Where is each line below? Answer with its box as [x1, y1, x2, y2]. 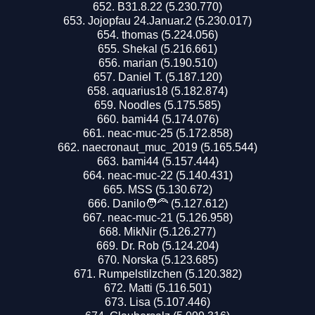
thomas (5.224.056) [122, 28, 218, 41]
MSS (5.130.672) [127, 183, 212, 195]
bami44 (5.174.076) [121, 112, 219, 125]
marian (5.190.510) [122, 56, 217, 69]
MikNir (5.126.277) [124, 225, 216, 238]
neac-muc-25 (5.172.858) [107, 127, 233, 139]
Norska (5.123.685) [122, 253, 218, 266]
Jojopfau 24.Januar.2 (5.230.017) [88, 14, 252, 27]
